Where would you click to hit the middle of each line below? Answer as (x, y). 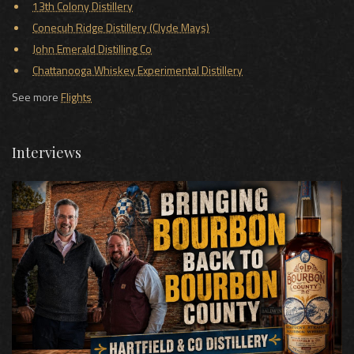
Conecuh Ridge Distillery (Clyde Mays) (121, 27)
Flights (76, 96)
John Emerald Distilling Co (92, 48)
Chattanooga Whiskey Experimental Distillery (137, 70)
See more (36, 96)
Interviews (47, 152)
